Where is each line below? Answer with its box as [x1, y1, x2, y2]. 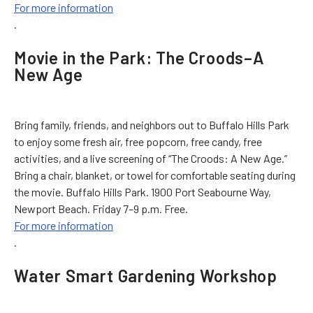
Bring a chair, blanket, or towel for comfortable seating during [14, 168, 296, 182]
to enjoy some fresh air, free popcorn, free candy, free [14, 134, 262, 148]
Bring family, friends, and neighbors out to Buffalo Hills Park [14, 117, 289, 131]
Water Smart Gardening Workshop [14, 265, 277, 286]
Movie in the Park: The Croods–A [14, 47, 265, 68]
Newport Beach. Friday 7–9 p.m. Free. [14, 201, 188, 215]
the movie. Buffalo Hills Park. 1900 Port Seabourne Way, [14, 184, 271, 198]
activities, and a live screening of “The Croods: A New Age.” [14, 151, 289, 165]
